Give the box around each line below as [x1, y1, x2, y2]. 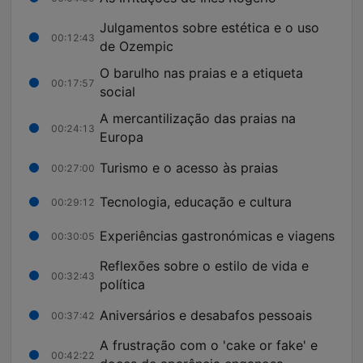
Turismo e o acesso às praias [100, 159, 278, 176]
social [100, 83, 135, 100]
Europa [100, 129, 143, 146]
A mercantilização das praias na [100, 110, 296, 127]
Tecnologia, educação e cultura [100, 193, 292, 210]
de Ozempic [100, 38, 173, 55]
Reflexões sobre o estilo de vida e [100, 258, 309, 275]
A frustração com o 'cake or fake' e [100, 337, 318, 354]
